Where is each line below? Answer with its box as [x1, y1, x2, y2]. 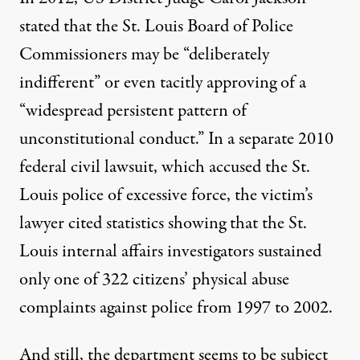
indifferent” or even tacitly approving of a [19, 70, 306, 96]
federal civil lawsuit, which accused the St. [19, 154, 310, 180]
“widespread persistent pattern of [19, 98, 247, 124]
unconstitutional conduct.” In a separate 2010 [19, 126, 333, 152]
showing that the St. [164, 211, 307, 236]
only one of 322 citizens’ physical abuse [19, 267, 289, 292]
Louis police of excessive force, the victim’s [19, 182, 313, 208]
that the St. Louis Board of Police [59, 14, 293, 39]
